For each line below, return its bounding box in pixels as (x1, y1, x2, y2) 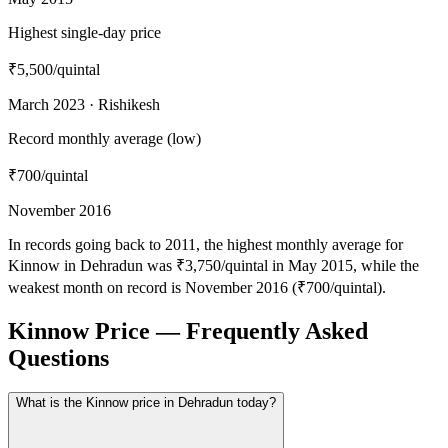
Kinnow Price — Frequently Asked (8, 317, 368, 344)
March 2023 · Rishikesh (8, 96, 160, 113)
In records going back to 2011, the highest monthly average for (8, 236, 403, 253)
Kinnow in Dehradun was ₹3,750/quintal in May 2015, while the (8, 257, 419, 274)
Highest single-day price (8, 24, 161, 41)
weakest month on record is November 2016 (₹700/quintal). (8, 279, 386, 296)
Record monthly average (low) (8, 130, 201, 147)
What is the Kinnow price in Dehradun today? (16, 394, 276, 410)
